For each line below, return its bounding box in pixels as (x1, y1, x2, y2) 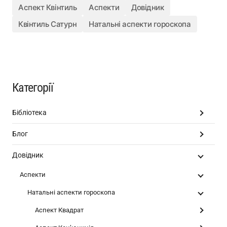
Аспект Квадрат (35, 206, 84, 214)
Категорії (12, 81, 54, 95)
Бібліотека (12, 108, 47, 117)
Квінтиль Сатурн (18, 19, 77, 29)
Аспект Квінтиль (18, 3, 77, 12)
